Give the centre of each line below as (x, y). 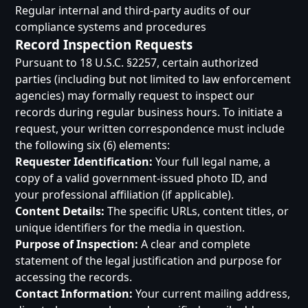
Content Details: (60, 211)
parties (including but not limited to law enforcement (153, 79)
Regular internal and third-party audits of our (133, 10)
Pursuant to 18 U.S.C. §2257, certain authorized (137, 63)
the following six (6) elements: (93, 145)
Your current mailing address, (212, 294)
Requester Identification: (84, 162)
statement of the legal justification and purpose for (149, 261)
